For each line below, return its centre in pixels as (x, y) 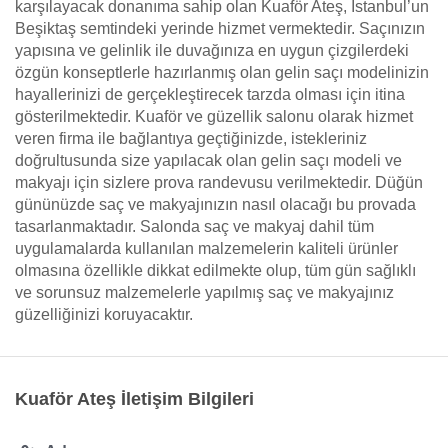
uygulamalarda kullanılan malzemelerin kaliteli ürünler (206, 248)
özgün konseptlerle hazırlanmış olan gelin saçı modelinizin (222, 72)
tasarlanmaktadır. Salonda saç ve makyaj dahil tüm (194, 226)
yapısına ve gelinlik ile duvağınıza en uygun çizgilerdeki (212, 50)
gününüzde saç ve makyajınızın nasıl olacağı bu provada (215, 204)
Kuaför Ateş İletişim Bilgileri (134, 399)
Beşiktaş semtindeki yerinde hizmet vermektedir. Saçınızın (220, 28)
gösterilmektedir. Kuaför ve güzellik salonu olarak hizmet (214, 116)
